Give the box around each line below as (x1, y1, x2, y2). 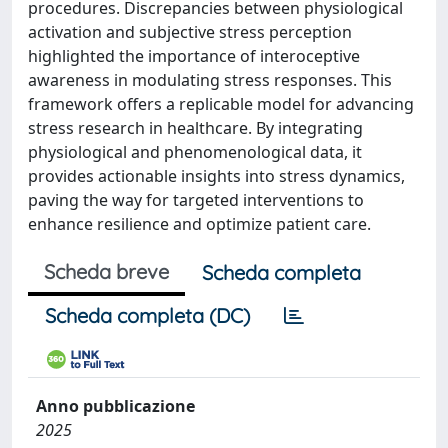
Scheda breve (44, 259, 169, 284)
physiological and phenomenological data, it (28, 141, 362, 163)
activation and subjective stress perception (28, 21, 352, 43)
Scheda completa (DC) (45, 303, 250, 328)
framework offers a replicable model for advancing (28, 93, 414, 115)
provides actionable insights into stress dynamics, (28, 165, 405, 187)
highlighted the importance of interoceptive (28, 45, 360, 67)
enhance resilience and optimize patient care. (28, 213, 371, 235)
